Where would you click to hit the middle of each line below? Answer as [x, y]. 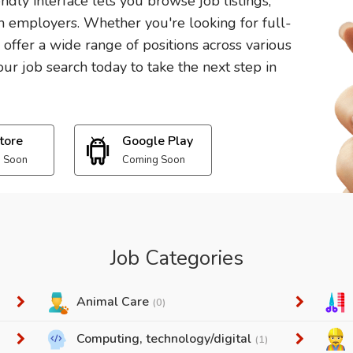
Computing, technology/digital [166, 339]
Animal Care [115, 302]
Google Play [158, 141]
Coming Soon [154, 160]
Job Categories [176, 258]
